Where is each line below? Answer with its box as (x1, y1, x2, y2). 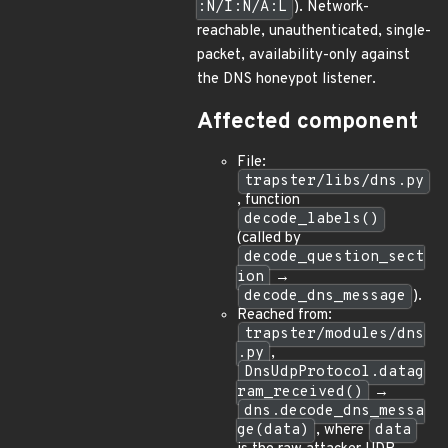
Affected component (197, 108, 418, 137)
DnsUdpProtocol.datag (244, 363, 424, 382)
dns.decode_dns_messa (244, 402, 424, 421)
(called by (237, 229, 301, 248)
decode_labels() (244, 210, 379, 229)
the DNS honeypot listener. (197, 70, 376, 89)
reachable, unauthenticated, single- (197, 22, 431, 41)
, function (237, 191, 300, 210)
